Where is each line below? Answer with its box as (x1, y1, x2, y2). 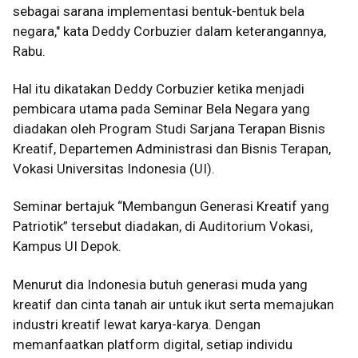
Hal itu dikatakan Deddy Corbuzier (13, 81, 217, 97)
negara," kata (13, 22, 92, 39)
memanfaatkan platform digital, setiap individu (13, 336, 292, 352)
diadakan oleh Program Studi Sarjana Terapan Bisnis (13, 121, 325, 137)
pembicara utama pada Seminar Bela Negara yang (13, 101, 310, 117)
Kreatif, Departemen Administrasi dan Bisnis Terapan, (13, 141, 331, 157)
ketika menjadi (217, 81, 304, 97)
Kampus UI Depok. (13, 238, 121, 255)
